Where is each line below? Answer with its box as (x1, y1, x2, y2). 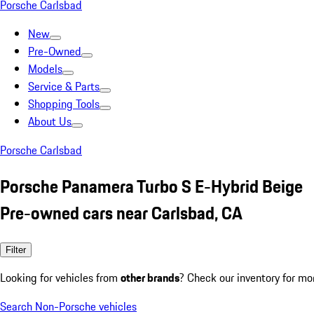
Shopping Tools (28, 95, 100, 112)
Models (28, 60, 62, 77)
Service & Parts (28, 78, 100, 95)
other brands (121, 268, 179, 286)
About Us (28, 113, 71, 130)
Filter (6, 244, 26, 255)
